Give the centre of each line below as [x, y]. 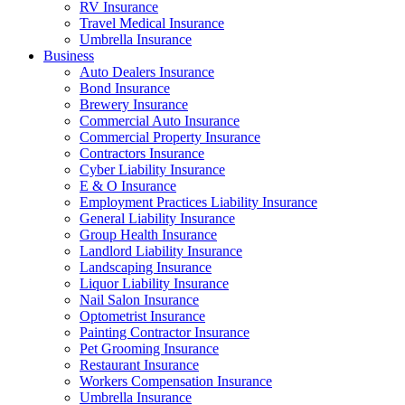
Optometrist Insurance [142, 316]
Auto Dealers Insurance [147, 72]
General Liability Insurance [157, 218]
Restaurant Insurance [139, 365]
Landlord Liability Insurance [161, 251]
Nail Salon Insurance [139, 300]
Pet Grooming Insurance [149, 348]
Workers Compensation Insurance [176, 381]
